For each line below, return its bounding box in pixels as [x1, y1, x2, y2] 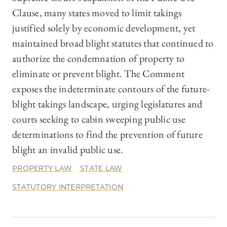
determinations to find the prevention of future [12, 128, 203, 141]
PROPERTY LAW [12, 164, 72, 173]
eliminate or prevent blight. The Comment [12, 67, 184, 81]
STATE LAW [80, 164, 123, 173]
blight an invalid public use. [12, 143, 124, 157]
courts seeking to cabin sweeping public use [12, 112, 185, 126]
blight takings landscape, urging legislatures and [12, 97, 203, 111]
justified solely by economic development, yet [12, 21, 196, 35]
